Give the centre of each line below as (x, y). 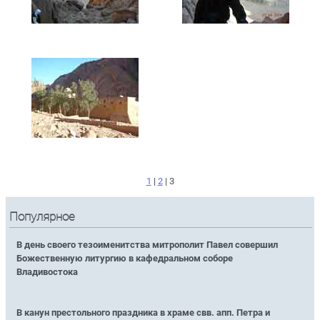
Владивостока (47, 271)
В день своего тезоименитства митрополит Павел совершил (147, 244)
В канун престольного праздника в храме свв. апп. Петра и (144, 312)
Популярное (42, 217)
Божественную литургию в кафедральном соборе (125, 258)
